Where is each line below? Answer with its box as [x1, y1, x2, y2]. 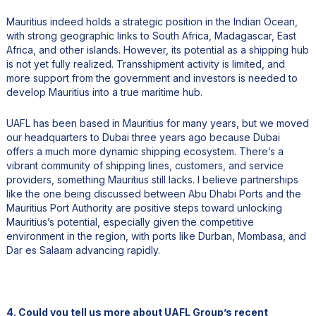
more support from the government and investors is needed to [6, 72, 298, 85]
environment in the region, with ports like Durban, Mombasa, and [6, 230, 306, 243]
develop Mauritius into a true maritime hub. [6, 86, 202, 99]
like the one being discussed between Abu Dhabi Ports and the [6, 188, 301, 200]
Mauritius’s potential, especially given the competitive [6, 216, 254, 229]
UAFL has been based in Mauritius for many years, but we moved [6, 117, 309, 130]
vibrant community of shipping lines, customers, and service [6, 159, 284, 172]
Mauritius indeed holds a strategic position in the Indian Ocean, [6, 16, 298, 28]
